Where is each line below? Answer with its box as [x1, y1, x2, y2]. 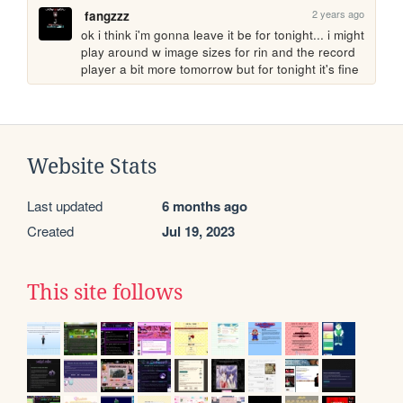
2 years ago [312, 5, 365, 21]
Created [27, 220, 74, 240]
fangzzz [84, 6, 130, 24]
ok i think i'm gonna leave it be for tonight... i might [81, 25, 365, 43]
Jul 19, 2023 [162, 220, 235, 241]
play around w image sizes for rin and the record [81, 42, 356, 60]
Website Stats [27, 154, 157, 178]
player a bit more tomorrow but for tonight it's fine [81, 59, 360, 77]
